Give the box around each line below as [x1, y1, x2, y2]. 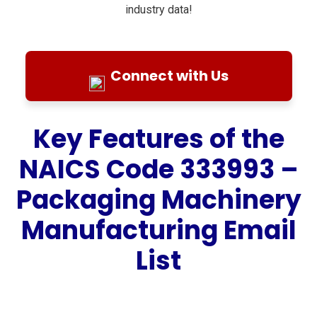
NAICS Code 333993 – [18, 151, 299, 188]
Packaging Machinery [16, 181, 301, 218]
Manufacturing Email [21, 212, 296, 248]
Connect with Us [110, 65, 229, 86]
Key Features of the [33, 120, 284, 157]
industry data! [125, 2, 192, 16]
